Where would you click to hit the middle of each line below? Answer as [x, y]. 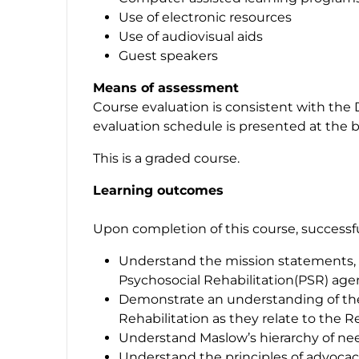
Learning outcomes [158, 190]
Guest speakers [168, 55]
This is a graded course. [169, 158]
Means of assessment [166, 87]
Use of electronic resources [205, 17]
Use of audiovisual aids [191, 36]
